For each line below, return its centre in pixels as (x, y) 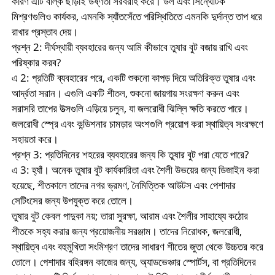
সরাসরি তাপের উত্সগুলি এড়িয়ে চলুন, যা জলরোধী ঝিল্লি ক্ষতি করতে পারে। (130, 109)
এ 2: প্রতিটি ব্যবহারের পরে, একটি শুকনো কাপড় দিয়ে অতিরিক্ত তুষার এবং (133, 78)
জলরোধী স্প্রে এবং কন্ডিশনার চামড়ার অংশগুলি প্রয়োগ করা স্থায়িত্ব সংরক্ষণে (137, 124)
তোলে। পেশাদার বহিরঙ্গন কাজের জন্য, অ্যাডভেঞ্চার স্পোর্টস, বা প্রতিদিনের (134, 262)
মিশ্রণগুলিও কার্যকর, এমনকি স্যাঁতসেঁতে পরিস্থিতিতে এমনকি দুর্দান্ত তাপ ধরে (137, 17)
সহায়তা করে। (35, 139)
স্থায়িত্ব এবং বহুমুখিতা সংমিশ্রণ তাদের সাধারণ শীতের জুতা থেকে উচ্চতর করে (137, 247)
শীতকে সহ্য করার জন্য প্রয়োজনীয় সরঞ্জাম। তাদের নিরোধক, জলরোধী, (126, 231)
